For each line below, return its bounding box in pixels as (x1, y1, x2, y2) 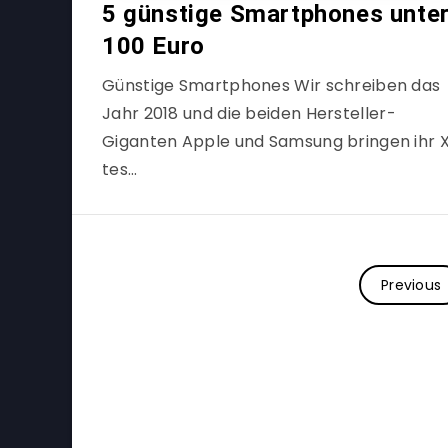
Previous (380, 275, 442, 295)
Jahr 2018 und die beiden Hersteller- (102, 102, 396, 125)
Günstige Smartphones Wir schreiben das (102, 74, 441, 97)
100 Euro (102, 32, 205, 60)
